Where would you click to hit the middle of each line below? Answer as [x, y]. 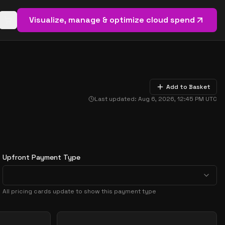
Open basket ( [31, 24]
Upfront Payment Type [42, 157]
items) [71, 24]
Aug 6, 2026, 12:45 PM [171, 99]
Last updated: [116, 99]
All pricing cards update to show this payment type [80, 191]
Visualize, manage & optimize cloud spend [112, 20]
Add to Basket [188, 87]
